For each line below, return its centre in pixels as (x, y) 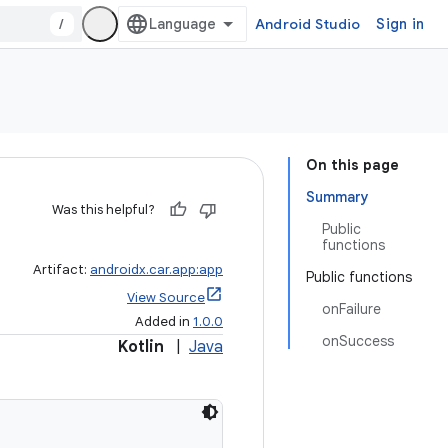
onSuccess (358, 341)
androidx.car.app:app (156, 269)
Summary (337, 197)
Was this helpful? (103, 209)
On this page (352, 165)
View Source (166, 297)
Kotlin (141, 347)
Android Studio (307, 24)
